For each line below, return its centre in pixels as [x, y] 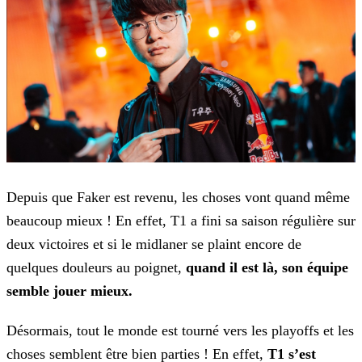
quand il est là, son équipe [267, 268]
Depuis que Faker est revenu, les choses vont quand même [178, 198]
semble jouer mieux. [69, 291]
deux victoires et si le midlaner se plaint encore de [154, 244]
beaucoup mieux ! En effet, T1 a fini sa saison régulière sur [181, 221]
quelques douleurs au [68, 268]
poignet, [158, 268]
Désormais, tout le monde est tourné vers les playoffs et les [180, 331]
